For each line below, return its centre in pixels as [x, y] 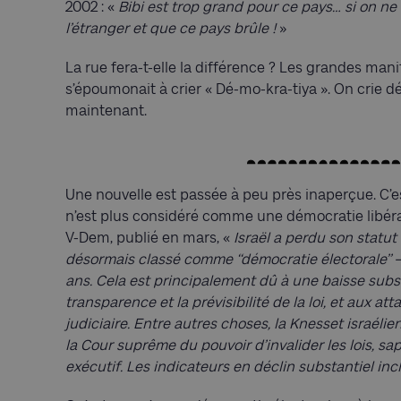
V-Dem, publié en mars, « [149, 237]
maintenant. [106, 110]
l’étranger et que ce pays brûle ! [171, 28]
